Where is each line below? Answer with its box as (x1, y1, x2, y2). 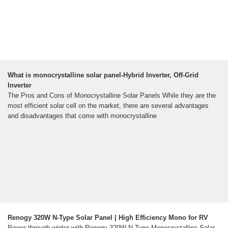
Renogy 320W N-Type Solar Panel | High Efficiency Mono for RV (8, 214, 208, 222)
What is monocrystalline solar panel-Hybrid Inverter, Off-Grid (8, 71, 198, 79)
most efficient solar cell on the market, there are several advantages (8, 102, 209, 110)
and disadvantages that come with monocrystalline (8, 112, 157, 120)
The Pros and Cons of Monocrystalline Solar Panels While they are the (8, 92, 216, 100)
